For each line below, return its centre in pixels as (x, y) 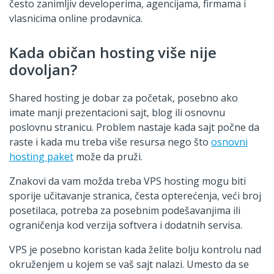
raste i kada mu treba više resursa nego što (110, 142)
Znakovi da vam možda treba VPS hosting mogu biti (128, 181)
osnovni (229, 142)
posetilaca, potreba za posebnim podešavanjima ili (125, 210)
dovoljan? (43, 69)
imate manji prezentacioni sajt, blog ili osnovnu (117, 112)
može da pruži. (108, 156)
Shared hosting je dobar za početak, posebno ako (124, 98)
